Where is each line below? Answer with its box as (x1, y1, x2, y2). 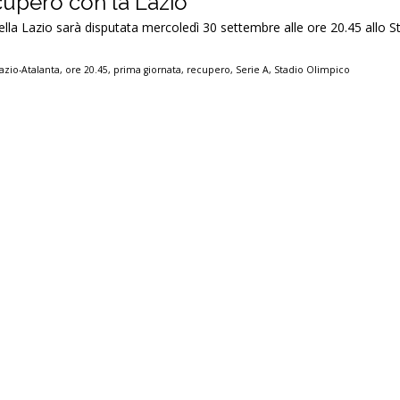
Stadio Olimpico (274, 63, 351, 76)
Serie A (236, 63, 270, 76)
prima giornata (113, 63, 182, 76)
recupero (187, 63, 231, 76)
